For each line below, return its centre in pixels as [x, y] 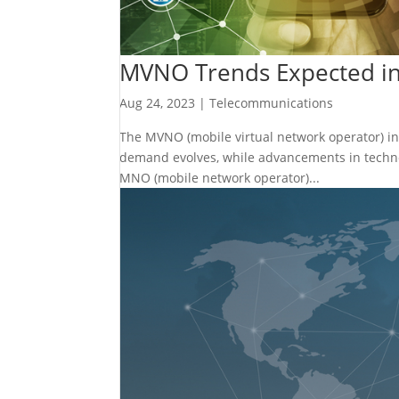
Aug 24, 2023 [158, 102]
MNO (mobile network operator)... [220, 177]
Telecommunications [272, 102]
